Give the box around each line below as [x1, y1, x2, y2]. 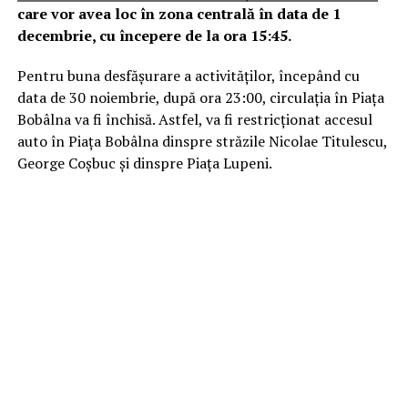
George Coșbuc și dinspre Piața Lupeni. [16, 152, 272, 173]
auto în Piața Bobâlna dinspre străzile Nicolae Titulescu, [16, 130, 387, 151]
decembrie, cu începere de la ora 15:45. [16, 25, 291, 46]
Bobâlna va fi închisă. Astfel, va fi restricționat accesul [16, 108, 372, 129]
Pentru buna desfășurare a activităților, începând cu [16, 65, 360, 86]
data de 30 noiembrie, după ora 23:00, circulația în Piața [16, 87, 384, 107]
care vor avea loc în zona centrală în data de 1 [16, 3, 341, 24]
